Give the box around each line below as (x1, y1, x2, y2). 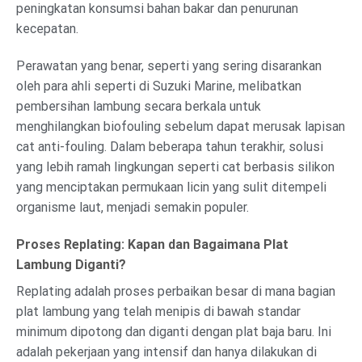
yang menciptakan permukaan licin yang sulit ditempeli (16, 179, 326, 196)
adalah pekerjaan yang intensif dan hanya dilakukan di (16, 343, 317, 360)
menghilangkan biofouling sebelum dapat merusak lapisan (16, 119, 345, 135)
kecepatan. (16, 21, 78, 37)
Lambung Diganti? (16, 256, 126, 272)
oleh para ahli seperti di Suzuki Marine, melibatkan (16, 78, 301, 95)
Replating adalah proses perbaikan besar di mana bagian (16, 283, 335, 299)
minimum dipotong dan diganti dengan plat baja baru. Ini (16, 323, 331, 339)
